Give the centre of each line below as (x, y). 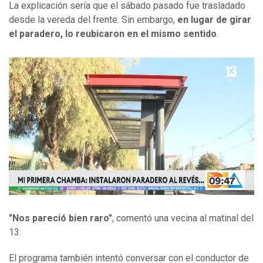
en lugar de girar (214, 20)
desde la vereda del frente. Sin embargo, (93, 20)
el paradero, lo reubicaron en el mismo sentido (113, 34)
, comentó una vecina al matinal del (183, 218)
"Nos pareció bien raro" (60, 218)
